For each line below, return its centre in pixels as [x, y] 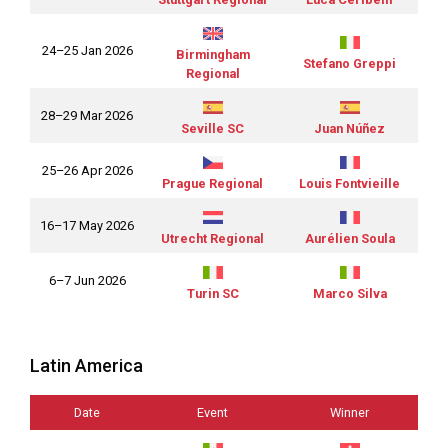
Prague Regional [212, 184]
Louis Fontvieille [349, 184]
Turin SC [212, 294]
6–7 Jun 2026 [87, 281]
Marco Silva [349, 294]
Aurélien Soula [349, 239]
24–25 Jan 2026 [87, 51]
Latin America [86, 366]
